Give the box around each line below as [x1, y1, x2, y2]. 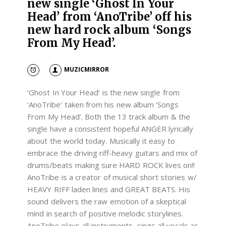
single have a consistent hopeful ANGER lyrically [27, 123, 194, 134]
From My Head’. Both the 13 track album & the [27, 111, 191, 122]
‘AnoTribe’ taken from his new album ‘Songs [27, 99, 179, 109]
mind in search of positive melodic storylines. [27, 208, 184, 218]
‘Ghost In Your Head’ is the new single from [27, 87, 180, 97]
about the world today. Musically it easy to [27, 135, 176, 146]
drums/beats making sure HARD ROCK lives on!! [27, 159, 195, 170]
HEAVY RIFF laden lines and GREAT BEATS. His [27, 184, 191, 194]
